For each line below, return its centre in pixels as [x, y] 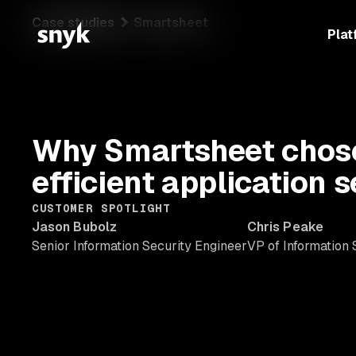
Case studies [73, 22]
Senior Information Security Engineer [139, 246]
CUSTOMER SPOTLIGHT [101, 208]
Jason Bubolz [74, 226]
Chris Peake [285, 226]
